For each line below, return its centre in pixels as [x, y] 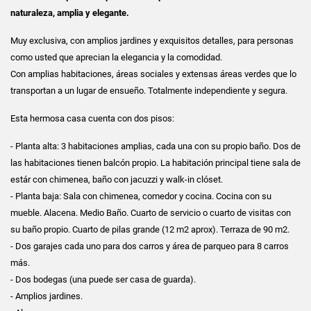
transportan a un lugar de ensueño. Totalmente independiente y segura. [149, 90]
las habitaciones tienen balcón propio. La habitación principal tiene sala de [155, 162]
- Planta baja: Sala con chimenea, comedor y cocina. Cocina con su [141, 196]
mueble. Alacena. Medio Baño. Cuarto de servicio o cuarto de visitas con [151, 212]
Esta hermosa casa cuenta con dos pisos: [92, 118]
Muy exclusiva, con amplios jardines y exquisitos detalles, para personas [152, 40]
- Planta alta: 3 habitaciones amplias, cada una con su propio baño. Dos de [155, 146]
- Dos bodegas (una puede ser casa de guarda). [103, 279]
